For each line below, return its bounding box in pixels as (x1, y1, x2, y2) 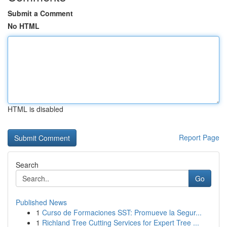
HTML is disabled (8, 104, 63, 114)
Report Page (179, 132, 219, 142)
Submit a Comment (8, 8, 73, 18)
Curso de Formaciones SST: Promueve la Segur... (42, 207, 202, 217)
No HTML (8, 21, 40, 31)
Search (16, 160, 39, 170)
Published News (16, 197, 67, 207)
